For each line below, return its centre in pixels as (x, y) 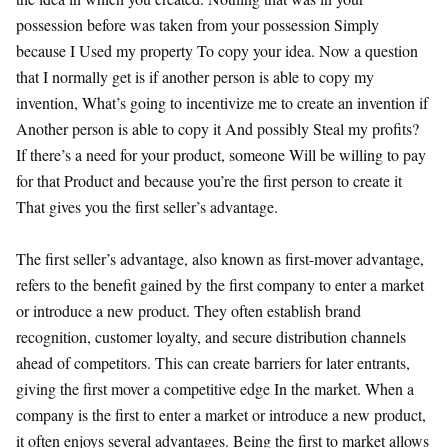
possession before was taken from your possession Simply (197, 24)
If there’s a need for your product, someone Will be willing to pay (221, 154)
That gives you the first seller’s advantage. (149, 206)
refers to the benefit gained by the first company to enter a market (220, 284)
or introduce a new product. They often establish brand (188, 310)
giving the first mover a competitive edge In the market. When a (215, 388)
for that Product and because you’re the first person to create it (209, 180)
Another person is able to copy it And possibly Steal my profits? (217, 128)
